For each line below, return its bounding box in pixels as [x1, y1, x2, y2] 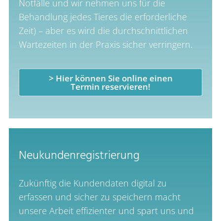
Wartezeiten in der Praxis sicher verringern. [18, 38, 192, 51]
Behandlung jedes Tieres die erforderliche [18, 11, 187, 23]
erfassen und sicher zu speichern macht [18, 190, 181, 203]
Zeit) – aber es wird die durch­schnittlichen [18, 25, 188, 37]
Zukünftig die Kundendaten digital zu [18, 177, 167, 189]
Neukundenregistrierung [18, 146, 140, 165]
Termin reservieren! [71, 81, 150, 93]
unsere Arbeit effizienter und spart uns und [18, 204, 194, 217]
